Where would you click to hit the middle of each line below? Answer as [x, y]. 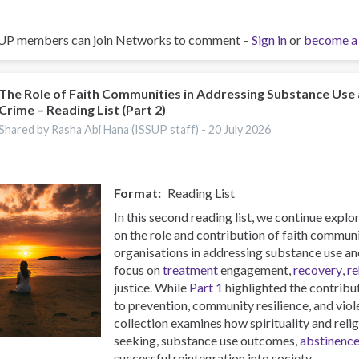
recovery [318, 269]
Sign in [269, 39]
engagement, [256, 269]
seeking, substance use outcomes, [207, 340]
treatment [191, 269]
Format [136, 192]
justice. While [152, 287]
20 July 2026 [240, 129]
